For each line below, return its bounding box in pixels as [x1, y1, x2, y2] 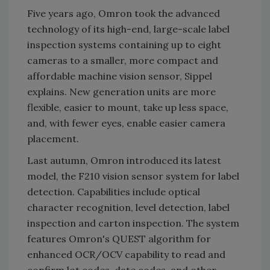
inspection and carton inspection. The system [27, 217, 239, 229]
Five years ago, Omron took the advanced [27, 7, 220, 19]
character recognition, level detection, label [27, 201, 230, 213]
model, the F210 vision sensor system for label [27, 170, 239, 182]
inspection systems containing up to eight [27, 39, 221, 51]
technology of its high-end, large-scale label [27, 23, 230, 35]
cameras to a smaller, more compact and [27, 54, 218, 66]
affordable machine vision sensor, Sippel [27, 70, 212, 82]
